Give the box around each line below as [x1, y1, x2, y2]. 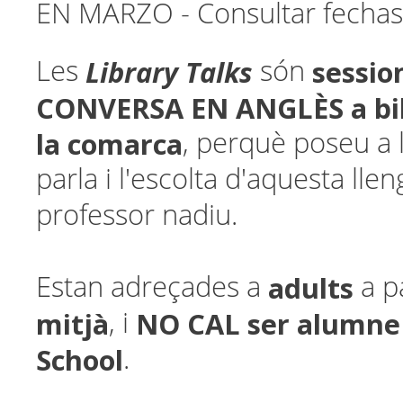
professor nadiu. [36, 199, 237, 232]
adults [268, 269, 354, 307]
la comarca [36, 125, 183, 163]
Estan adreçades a [36, 271, 268, 304]
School [36, 341, 123, 379]
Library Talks [85, 53, 253, 91]
